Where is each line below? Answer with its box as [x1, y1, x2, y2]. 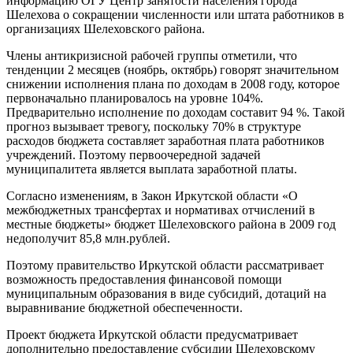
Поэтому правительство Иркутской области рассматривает [6, 258, 324, 272]
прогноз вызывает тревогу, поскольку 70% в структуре [6, 119, 301, 133]
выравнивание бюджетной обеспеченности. [6, 300, 243, 314]
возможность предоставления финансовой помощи [6, 272, 282, 286]
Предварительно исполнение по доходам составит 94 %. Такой [6, 105, 345, 119]
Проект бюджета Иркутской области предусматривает [6, 327, 298, 341]
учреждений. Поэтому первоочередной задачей [6, 147, 261, 162]
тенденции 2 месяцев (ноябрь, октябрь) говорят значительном [6, 62, 339, 76]
